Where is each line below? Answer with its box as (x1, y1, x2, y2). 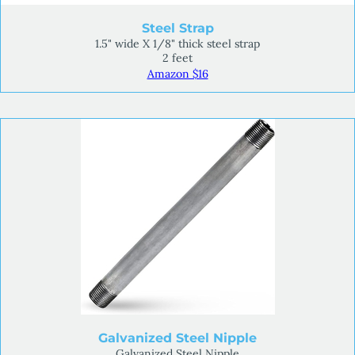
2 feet (162, 50, 193, 65)
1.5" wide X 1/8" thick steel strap (95, 36, 260, 51)
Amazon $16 (147, 66, 208, 81)
